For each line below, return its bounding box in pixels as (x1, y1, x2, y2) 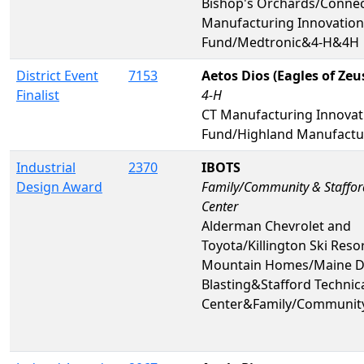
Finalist (16, 85, 59, 104)
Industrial (16, 158, 76, 176)
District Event (16, 66, 98, 84)
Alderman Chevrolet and (201, 216, 351, 235)
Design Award (16, 177, 102, 196)
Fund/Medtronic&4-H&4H (201, 32, 359, 51)
